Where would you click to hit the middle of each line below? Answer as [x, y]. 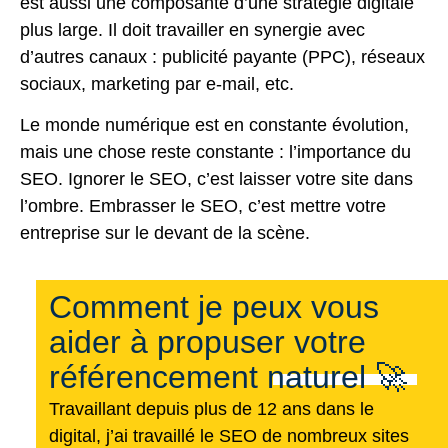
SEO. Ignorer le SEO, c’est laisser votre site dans [216, 179]
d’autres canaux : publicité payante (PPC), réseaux [222, 56]
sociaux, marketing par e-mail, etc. [157, 83]
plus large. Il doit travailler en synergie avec [192, 29]
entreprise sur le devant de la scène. [165, 233]
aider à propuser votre [207, 342]
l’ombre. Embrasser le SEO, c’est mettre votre [203, 206]
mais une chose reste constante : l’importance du [215, 152]
